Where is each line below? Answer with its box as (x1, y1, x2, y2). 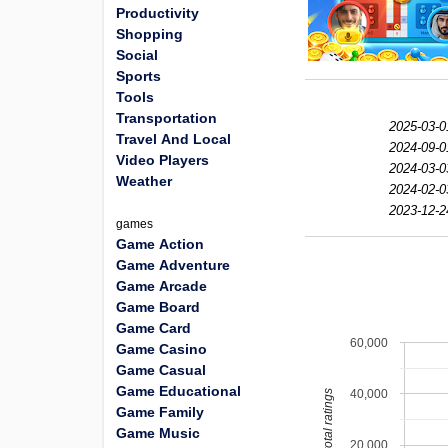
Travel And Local (116, 131, 231, 147)
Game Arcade (116, 278, 207, 294)
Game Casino (116, 341, 207, 357)
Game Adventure (116, 257, 230, 273)
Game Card (116, 320, 191, 336)
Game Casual (116, 362, 206, 378)
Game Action (116, 236, 204, 252)
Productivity (116, 5, 199, 21)
